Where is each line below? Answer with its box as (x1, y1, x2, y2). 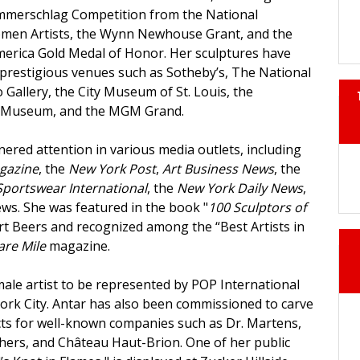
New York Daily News (177, 179, 303, 198)
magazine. (49, 237, 110, 256)
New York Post (68, 160, 156, 178)
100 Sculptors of (208, 198, 306, 217)
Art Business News (162, 160, 274, 178)
